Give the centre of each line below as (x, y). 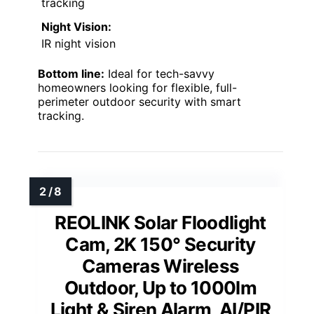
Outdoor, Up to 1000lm (161, 288)
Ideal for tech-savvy (159, 74)
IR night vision (78, 44)
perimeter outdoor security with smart (139, 102)
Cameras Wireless (161, 266)
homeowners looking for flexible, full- (137, 88)
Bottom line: (71, 74)
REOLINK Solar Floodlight (161, 223)
